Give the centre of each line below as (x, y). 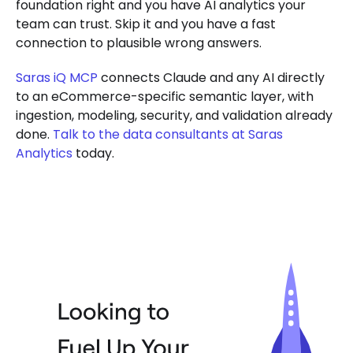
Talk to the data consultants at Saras (168, 134)
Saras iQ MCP (57, 77)
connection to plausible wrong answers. (139, 43)
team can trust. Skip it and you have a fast (146, 24)
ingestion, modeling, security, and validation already (174, 115)
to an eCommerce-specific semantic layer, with (165, 96)
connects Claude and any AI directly (211, 77)
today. (93, 153)
